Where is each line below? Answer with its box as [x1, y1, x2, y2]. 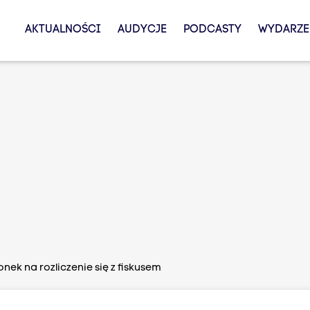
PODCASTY [183, 24, 241, 35]
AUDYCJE [117, 24, 167, 35]
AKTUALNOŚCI [24, 24, 101, 35]
